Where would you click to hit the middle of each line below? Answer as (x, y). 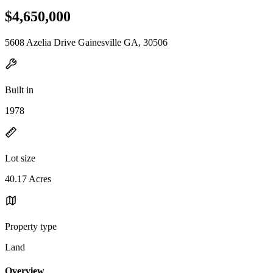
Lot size (20, 158)
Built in (19, 90)
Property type (31, 226)
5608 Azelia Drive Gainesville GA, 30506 (86, 42)
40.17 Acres (28, 179)
